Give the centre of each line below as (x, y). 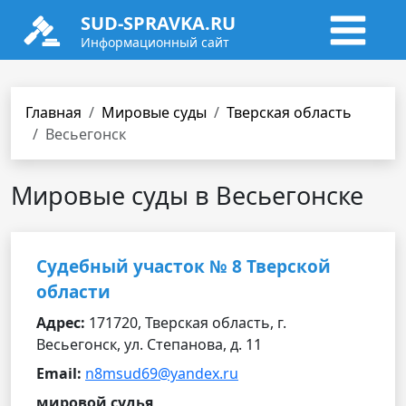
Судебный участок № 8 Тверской (184, 266)
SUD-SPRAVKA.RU (158, 23)
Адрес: (61, 323)
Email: (59, 373)
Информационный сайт (155, 42)
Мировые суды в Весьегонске (187, 195)
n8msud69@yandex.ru (162, 373)
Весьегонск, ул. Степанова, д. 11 (149, 344)
